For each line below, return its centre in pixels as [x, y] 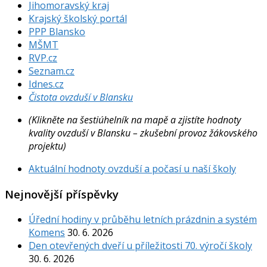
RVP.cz [43, 58]
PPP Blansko [57, 32]
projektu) [47, 146]
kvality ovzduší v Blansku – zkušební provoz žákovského [143, 133]
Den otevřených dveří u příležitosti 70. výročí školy [140, 245]
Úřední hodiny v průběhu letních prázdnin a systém [143, 219]
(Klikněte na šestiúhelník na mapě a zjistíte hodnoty [135, 120]
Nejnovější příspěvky [62, 194]
